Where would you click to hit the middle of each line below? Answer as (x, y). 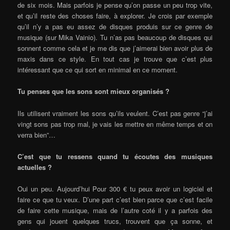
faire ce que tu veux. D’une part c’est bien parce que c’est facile (115, 199)
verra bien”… (37, 135)
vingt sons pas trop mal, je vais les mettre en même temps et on (115, 124)
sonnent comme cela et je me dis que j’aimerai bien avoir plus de (115, 48)
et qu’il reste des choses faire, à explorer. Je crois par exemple (115, 16)
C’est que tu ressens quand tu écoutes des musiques (115, 156)
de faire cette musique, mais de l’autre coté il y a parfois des (115, 210)
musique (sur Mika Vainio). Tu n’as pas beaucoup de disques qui (115, 37)
